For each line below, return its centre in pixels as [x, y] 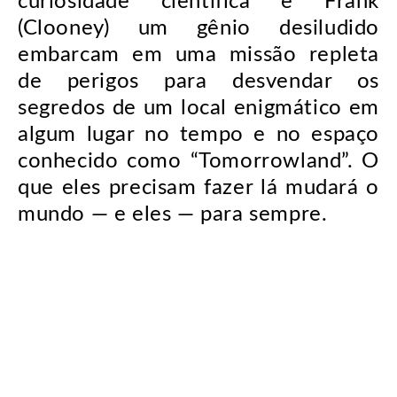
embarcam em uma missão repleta [198, 55]
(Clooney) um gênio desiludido [198, 28]
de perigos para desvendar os [198, 82]
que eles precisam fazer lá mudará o [198, 188]
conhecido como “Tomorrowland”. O [198, 161]
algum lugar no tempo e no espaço [198, 135]
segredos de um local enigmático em [198, 108]
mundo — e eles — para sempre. [173, 214]
